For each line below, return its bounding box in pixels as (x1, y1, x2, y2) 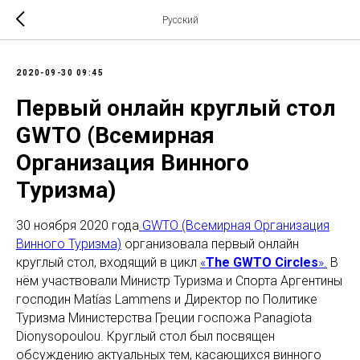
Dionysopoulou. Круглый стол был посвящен (16, 329, 275, 344)
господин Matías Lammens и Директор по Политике (16, 292, 317, 307)
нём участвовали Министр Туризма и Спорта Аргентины (16, 273, 342, 288)
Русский (162, 14, 198, 26)
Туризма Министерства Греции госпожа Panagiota (16, 310, 312, 325)
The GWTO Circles (206, 255, 318, 270)
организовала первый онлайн (121, 236, 299, 252)
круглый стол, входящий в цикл (16, 255, 200, 270)
